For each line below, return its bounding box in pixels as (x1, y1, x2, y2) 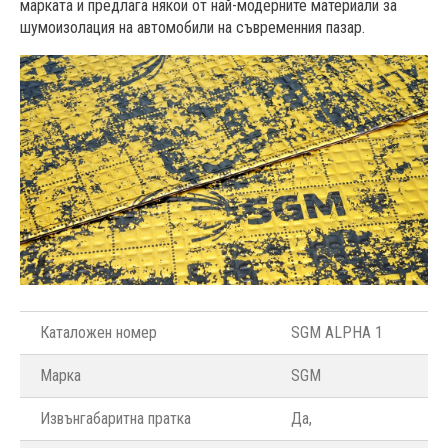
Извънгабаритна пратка (40, 408, 191, 428)
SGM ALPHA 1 (291, 322, 383, 342)
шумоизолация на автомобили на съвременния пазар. (20, 18, 365, 38)
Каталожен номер (40, 322, 157, 342)
